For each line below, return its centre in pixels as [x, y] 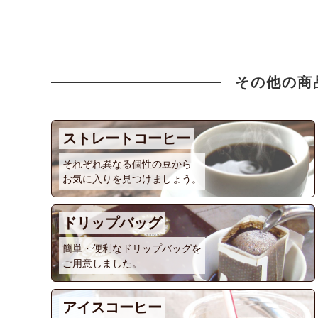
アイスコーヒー [112, 307]
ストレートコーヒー [126, 138]
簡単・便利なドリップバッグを [132, 248]
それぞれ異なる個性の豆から [127, 164]
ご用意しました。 [102, 263]
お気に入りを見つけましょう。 [132, 179]
